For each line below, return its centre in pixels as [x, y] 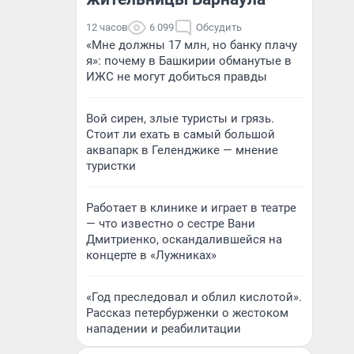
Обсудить [219, 27]
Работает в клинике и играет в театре [191, 208]
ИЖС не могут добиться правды [177, 77]
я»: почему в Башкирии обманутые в [189, 61]
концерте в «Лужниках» [151, 255]
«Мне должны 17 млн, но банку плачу [192, 45]
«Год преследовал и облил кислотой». [194, 297]
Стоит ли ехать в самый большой [181, 134]
